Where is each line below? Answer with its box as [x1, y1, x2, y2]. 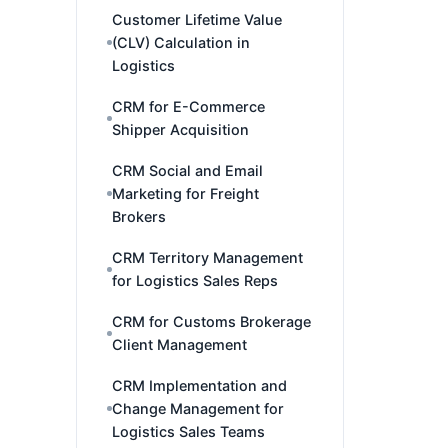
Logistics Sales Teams [112, 423, 265, 440]
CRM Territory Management [112, 249, 303, 266]
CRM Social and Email [112, 162, 263, 179]
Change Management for [112, 400, 284, 417]
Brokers [112, 208, 166, 225]
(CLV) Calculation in [112, 34, 250, 51]
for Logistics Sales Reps [112, 272, 278, 289]
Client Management [112, 336, 247, 353]
